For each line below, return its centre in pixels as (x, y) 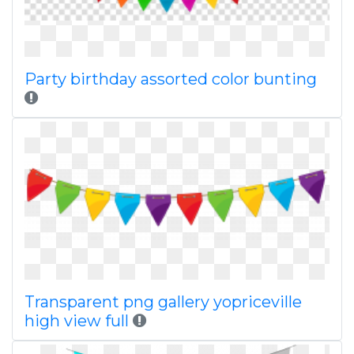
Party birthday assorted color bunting (171, 79)
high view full (77, 321)
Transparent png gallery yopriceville (163, 302)
